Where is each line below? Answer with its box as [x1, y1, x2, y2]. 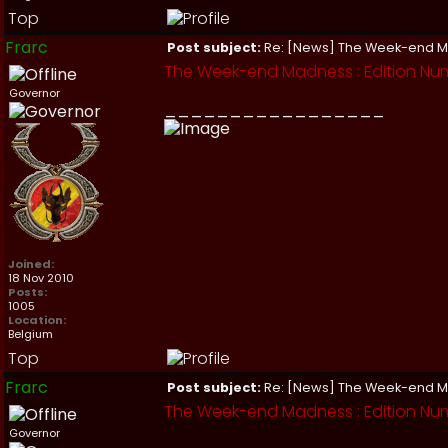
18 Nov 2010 [8, 270, 74, 286]
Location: [8, 312, 66, 328]
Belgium [8, 326, 53, 342]
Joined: [8, 256, 54, 272]
